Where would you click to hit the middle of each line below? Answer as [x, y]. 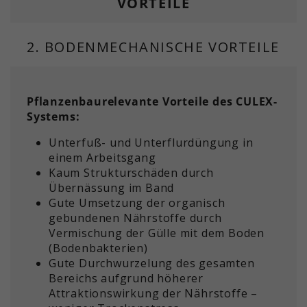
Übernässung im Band [112, 188]
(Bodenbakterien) [98, 248]
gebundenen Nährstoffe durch [135, 218]
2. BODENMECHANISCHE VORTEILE [153, 47]
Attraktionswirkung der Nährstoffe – [153, 294]
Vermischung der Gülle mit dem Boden [157, 233]
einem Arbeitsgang [102, 158]
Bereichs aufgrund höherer [126, 279]
